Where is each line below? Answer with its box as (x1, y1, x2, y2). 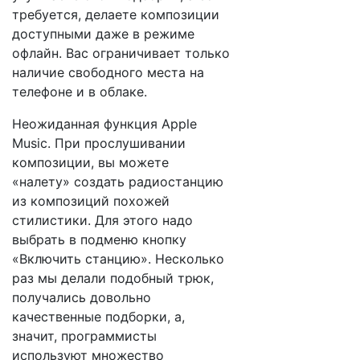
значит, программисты (12, 328, 157, 344)
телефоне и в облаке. (12, 84, 147, 100)
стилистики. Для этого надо (12, 212, 193, 228)
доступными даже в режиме (12, 26, 194, 42)
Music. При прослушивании (12, 135, 186, 151)
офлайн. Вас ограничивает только (12, 45, 230, 61)
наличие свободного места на (12, 64, 204, 80)
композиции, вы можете (12, 154, 169, 170)
